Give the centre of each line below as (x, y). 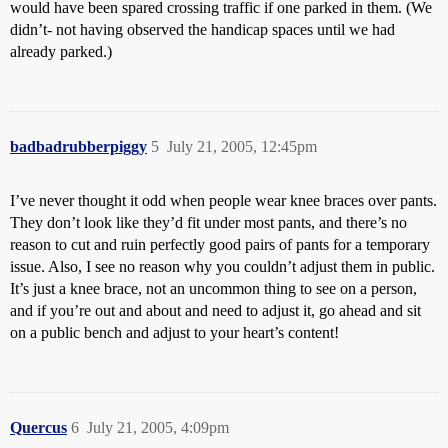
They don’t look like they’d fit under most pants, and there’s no (208, 222)
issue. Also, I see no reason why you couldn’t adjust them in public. (222, 266)
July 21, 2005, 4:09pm (158, 427)
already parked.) (61, 51)
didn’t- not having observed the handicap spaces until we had (202, 29)
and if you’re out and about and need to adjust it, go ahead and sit (215, 310)
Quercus (38, 427)
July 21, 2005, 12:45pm (242, 146)
